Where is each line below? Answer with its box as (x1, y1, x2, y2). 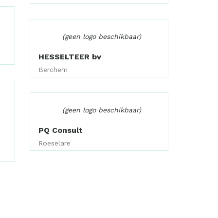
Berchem (38, 65, 68, 73)
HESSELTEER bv (38, 52, 102, 61)
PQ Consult (38, 125, 83, 135)
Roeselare (38, 139, 71, 147)
